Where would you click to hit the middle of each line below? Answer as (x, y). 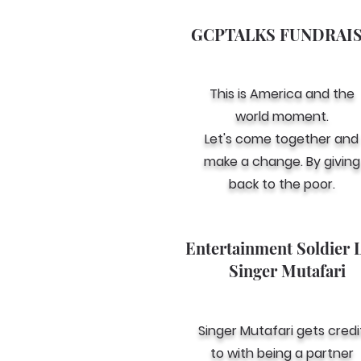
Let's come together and (282, 139)
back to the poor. (282, 184)
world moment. (282, 116)
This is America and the (282, 94)
